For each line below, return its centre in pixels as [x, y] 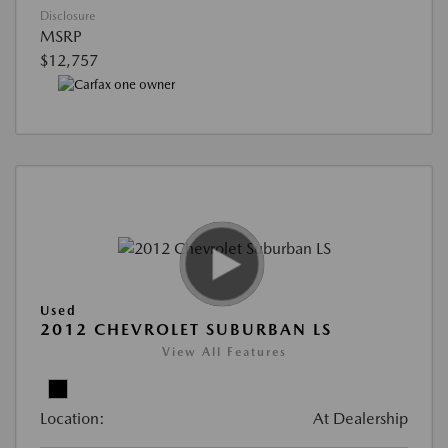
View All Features [224, 351]
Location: [72, 418]
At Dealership [360, 418]
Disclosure [67, 16]
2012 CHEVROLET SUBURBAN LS [186, 329]
